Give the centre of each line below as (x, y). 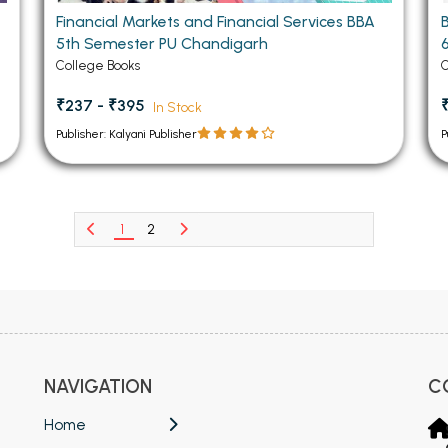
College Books (98, 66)
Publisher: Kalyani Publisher (127, 133)
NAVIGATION (97, 387)
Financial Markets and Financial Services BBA (216, 22)
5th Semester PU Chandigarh (162, 44)
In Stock (178, 106)
